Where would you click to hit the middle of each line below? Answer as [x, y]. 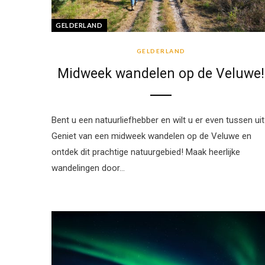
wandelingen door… [88, 168]
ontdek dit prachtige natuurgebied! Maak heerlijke [146, 152]
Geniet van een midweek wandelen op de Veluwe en [151, 136]
